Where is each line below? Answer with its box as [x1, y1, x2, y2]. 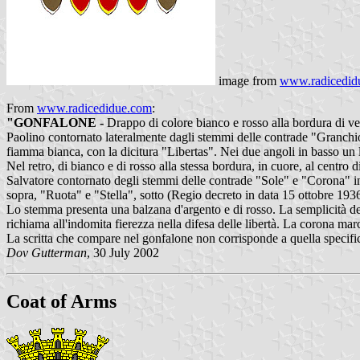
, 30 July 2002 [87, 245, 159, 260]
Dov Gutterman [6, 245, 87, 260]
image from [215, 73, 280, 88]
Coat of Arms [6, 290, 117, 312]
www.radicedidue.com [37, 100, 152, 115]
